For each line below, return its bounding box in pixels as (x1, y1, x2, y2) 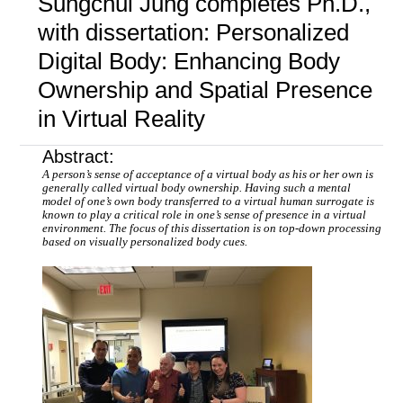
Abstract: (42, 147, 115, 167)
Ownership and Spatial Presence (37, 76, 372, 104)
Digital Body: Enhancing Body (37, 48, 340, 76)
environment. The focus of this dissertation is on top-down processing (42, 222, 382, 236)
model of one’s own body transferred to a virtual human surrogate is (42, 195, 375, 209)
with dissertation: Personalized (37, 19, 349, 47)
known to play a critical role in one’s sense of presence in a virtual (42, 209, 367, 222)
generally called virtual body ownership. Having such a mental (42, 182, 352, 195)
